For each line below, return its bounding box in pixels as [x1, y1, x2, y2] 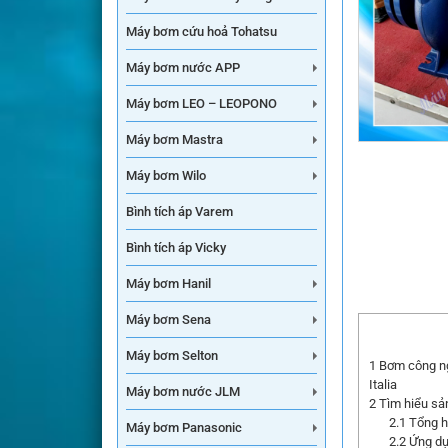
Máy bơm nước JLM [126, 384, 240, 399]
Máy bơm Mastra [126, 132, 223, 147]
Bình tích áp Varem [126, 204, 233, 219]
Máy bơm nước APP [126, 60, 240, 75]
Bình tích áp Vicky [126, 240, 226, 255]
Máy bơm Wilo [126, 168, 206, 183]
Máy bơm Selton [126, 348, 218, 363]
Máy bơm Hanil [126, 276, 211, 291]
